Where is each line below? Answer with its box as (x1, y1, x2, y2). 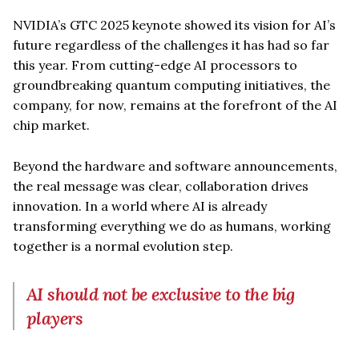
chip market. (13, 116, 90, 133)
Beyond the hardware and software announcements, (13, 157, 337, 174)
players (26, 306, 83, 329)
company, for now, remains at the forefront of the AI (13, 96, 337, 113)
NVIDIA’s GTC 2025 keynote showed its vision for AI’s (13, 16, 336, 33)
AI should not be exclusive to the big (26, 282, 295, 305)
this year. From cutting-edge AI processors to (13, 56, 297, 73)
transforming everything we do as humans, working (13, 217, 331, 234)
